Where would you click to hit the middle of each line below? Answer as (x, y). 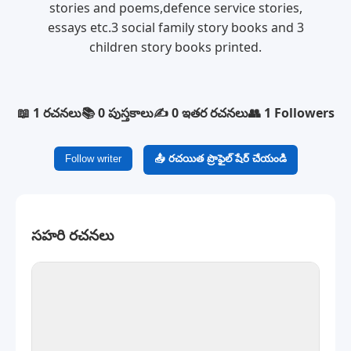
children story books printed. (175, 47)
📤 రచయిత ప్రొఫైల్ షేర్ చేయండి (220, 159)
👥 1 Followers (291, 113)
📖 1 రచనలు (49, 113)
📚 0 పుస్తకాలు (117, 113)
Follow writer (93, 159)
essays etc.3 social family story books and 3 (175, 27)
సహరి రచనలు (72, 234)
